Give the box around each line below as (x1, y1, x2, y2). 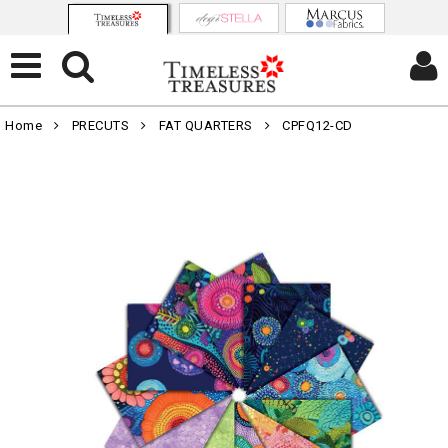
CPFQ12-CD (282, 118, 353, 133)
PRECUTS (71, 118, 129, 133)
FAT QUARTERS (158, 118, 253, 133)
